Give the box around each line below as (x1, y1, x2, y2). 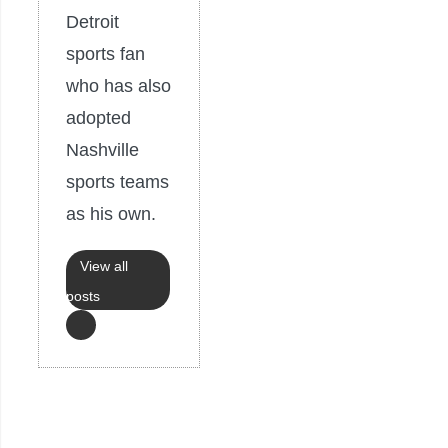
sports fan (66, 43, 145, 64)
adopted (66, 107, 131, 128)
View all (80, 257, 128, 274)
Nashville (66, 139, 139, 160)
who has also (66, 75, 171, 96)
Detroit (66, 11, 119, 32)
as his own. (66, 203, 156, 224)
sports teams (66, 171, 169, 192)
